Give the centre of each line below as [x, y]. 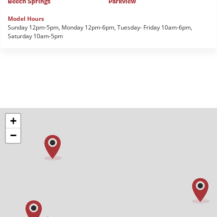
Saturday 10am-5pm [35, 36]
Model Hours [26, 19]
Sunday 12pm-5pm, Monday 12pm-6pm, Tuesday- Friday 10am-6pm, [100, 28]
